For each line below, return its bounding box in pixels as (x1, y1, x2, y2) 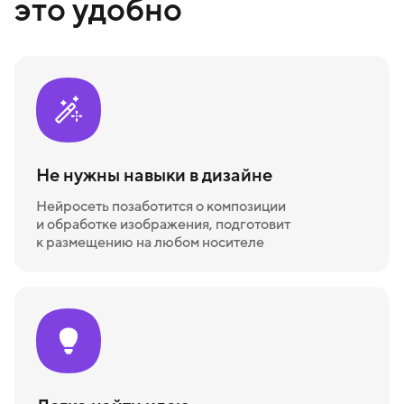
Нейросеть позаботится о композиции (36, 197, 286, 215)
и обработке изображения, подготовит (36, 215, 290, 233)
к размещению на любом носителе (36, 233, 264, 251)
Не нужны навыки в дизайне (36, 164, 272, 186)
